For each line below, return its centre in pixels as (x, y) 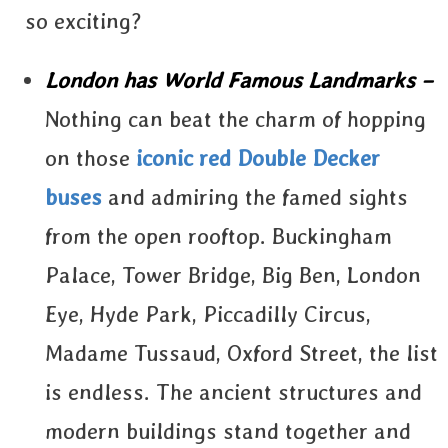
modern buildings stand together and (228, 431)
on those (90, 158)
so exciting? (83, 21)
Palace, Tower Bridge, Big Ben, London (233, 275)
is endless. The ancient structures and (233, 392)
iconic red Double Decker (258, 158)
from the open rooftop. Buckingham (218, 236)
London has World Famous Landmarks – (239, 80)
